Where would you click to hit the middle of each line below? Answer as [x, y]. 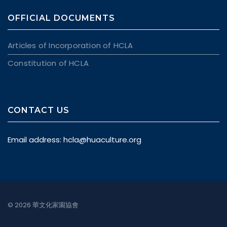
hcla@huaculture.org [102, 140]
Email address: [35, 140]
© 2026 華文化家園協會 [43, 205]
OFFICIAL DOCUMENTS [61, 18]
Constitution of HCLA [48, 63]
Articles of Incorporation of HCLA [70, 45]
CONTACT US [39, 110]
